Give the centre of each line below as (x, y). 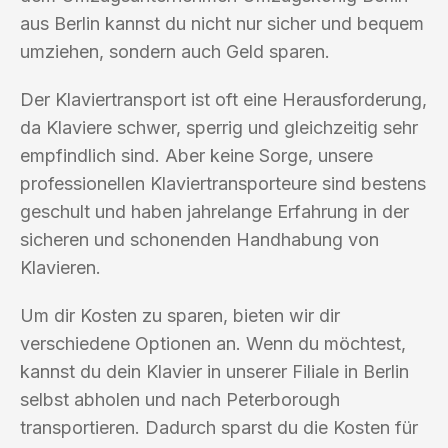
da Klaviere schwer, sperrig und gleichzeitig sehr (219, 127)
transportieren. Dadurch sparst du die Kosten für (219, 427)
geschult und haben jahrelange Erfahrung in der (214, 211)
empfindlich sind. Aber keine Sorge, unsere (196, 155)
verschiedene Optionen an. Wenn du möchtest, (213, 343)
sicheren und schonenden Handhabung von (199, 239)
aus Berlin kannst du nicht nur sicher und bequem (222, 23)
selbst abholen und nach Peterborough (180, 399)
